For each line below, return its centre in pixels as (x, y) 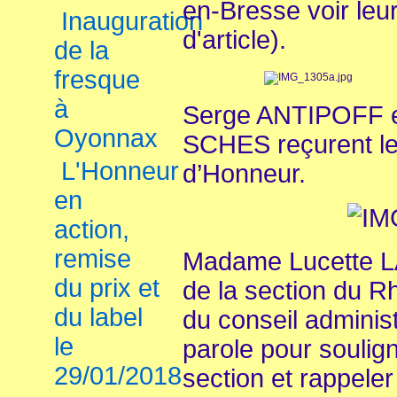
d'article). (234, 39)
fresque (97, 80)
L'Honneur (120, 171)
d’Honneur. (244, 173)
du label (98, 317)
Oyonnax (106, 138)
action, (92, 230)
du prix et (107, 288)
